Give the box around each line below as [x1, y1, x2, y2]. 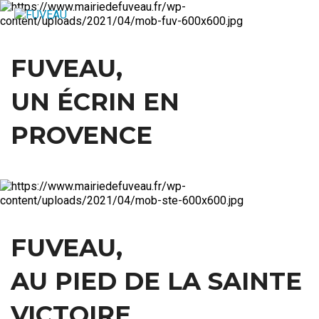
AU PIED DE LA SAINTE [11, 266, 302, 297]
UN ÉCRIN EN [11, 87, 179, 117]
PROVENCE [11, 120, 152, 151]
